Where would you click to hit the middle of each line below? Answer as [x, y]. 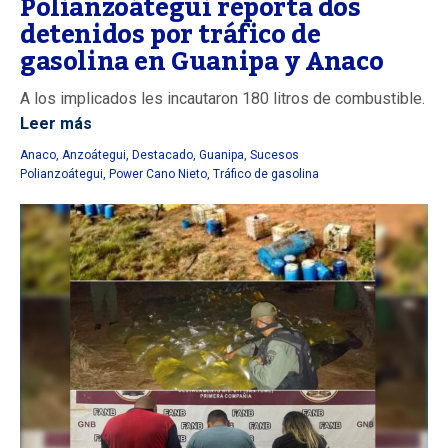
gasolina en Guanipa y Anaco [202, 62]
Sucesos [274, 155]
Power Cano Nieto [158, 174]
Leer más [56, 124]
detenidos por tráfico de [170, 35]
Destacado [162, 155]
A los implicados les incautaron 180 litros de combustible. [222, 99]
